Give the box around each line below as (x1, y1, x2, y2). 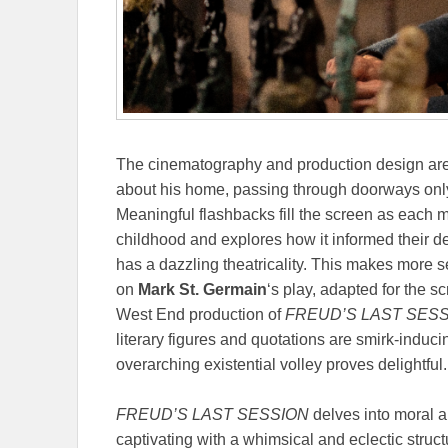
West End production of (116, 305, 285, 323)
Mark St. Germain (138, 280, 267, 298)
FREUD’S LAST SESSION (116, 405, 309, 423)
